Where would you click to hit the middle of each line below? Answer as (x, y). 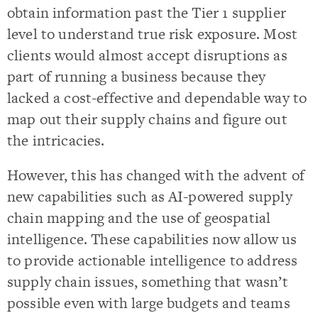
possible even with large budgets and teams (149, 303)
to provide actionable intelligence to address (153, 261)
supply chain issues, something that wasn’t (148, 282)
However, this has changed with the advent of (156, 175)
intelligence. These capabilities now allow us (152, 239)
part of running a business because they (137, 76)
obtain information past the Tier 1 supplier (147, 12)
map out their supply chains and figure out (147, 119)
